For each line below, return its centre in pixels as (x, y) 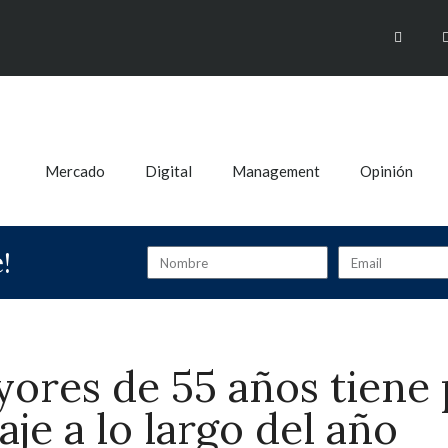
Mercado (74, 171)
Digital (168, 171)
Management (275, 171)
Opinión (386, 171)
